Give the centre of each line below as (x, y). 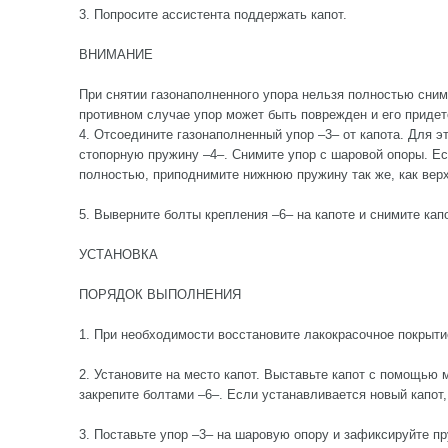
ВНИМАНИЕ (116, 54)
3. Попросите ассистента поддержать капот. (213, 14)
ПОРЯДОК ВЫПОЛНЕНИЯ (160, 294)
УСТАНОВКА (118, 254)
